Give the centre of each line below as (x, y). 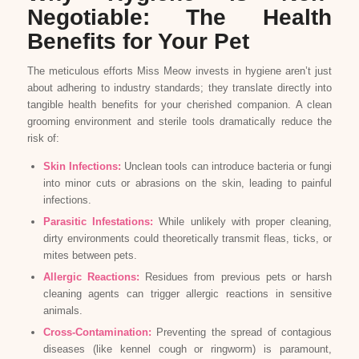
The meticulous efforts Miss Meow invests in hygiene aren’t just (179, 71)
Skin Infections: (82, 166)
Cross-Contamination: (97, 332)
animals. (63, 310)
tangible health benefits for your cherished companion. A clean (179, 104)
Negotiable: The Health (179, 17)
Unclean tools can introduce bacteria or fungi (226, 166)
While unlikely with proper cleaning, (242, 221)
